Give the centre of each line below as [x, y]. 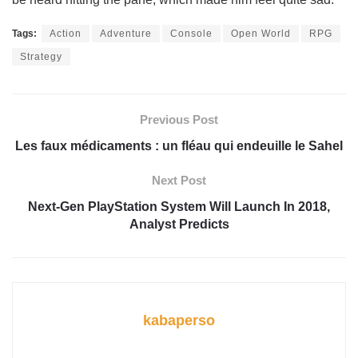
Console [191, 33]
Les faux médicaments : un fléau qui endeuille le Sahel [179, 145]
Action [66, 33]
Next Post [179, 180]
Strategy [41, 56]
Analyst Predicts [179, 224]
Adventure [126, 33]
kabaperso [179, 320]
